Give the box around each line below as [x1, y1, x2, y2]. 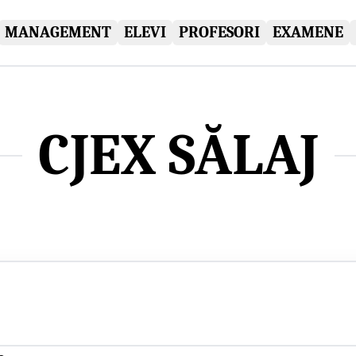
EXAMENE [272, 22, 343, 41]
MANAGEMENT [4, 22, 111, 41]
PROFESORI [178, 22, 260, 41]
